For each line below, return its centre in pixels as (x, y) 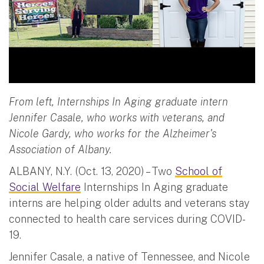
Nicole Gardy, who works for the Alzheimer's (113, 133)
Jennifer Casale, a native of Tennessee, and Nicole (129, 256)
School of (199, 171)
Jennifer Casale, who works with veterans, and (117, 117)
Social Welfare (45, 187)
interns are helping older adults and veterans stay (129, 203)
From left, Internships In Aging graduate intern (118, 101)
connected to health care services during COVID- (127, 219)
